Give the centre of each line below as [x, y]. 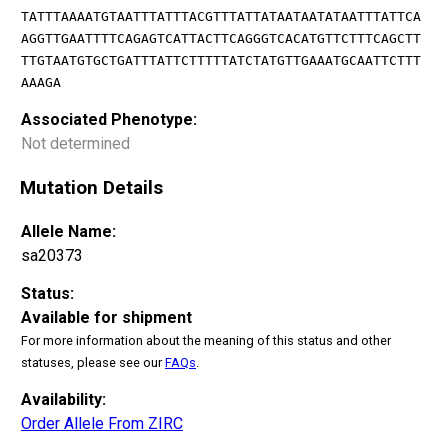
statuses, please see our [93, 362]
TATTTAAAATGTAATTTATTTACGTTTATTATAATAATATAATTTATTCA [221, 17]
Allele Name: [68, 231]
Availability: [63, 399]
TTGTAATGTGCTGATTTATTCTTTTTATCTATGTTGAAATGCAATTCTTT [221, 61]
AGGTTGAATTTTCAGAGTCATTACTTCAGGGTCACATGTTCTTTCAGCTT [221, 39]
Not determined [75, 144]
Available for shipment [106, 317]
